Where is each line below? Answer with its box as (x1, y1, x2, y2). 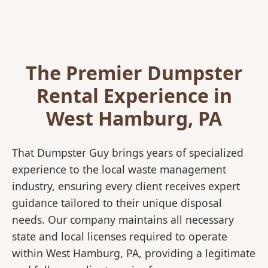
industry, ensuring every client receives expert (12, 179, 240, 194)
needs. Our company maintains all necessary (12, 212, 234, 227)
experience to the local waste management (12, 162, 226, 177)
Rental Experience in (36, 83, 232, 109)
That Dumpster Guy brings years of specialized (12, 145, 243, 160)
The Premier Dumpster (25, 60, 243, 86)
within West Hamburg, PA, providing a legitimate (12, 246, 255, 261)
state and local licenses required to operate (12, 229, 227, 244)
